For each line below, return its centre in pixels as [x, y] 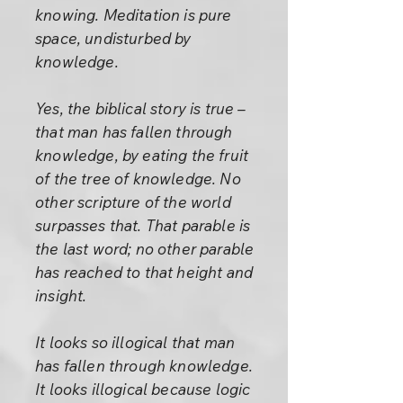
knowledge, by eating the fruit [142, 155]
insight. [61, 296]
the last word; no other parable [145, 249]
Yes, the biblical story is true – [141, 108]
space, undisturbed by [113, 38]
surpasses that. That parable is [143, 225]
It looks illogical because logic [143, 389]
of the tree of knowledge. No [138, 179]
